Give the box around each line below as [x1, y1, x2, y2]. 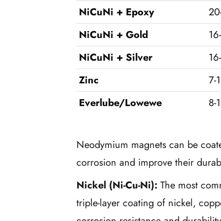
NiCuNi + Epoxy [78, 5, 154, 20]
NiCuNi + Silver [78, 50, 152, 65]
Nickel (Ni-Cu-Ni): [76, 178, 157, 193]
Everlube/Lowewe [78, 96, 162, 110]
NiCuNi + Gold [78, 28, 148, 42]
